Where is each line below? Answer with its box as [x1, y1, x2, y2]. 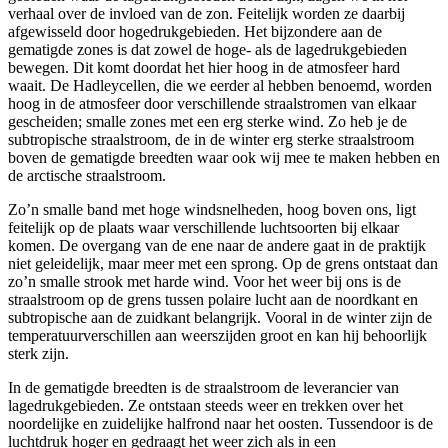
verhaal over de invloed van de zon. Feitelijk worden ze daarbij [8, 4, 405, 22]
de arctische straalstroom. [8, 166, 166, 184]
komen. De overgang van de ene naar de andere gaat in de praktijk [8, 236, 426, 254]
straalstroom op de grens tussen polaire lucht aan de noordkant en [8, 290, 418, 308]
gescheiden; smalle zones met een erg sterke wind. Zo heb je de [8, 112, 407, 130]
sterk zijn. [8, 344, 69, 362]
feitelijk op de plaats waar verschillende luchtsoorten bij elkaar [8, 218, 399, 236]
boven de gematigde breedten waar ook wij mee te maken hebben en [8, 148, 440, 166]
